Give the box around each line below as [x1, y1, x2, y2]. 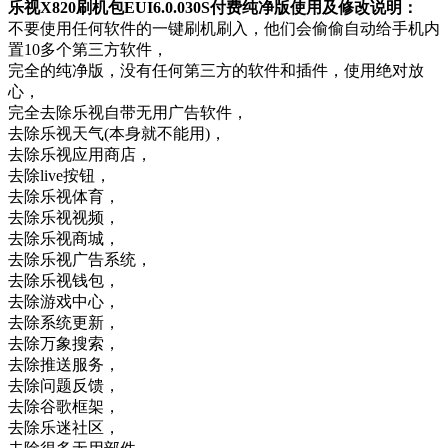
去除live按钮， [8, 166, 111, 184]
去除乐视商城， [8, 229, 120, 247]
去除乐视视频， [8, 208, 120, 226]
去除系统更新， [8, 313, 120, 331]
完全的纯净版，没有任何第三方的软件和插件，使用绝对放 [8, 61, 424, 79]
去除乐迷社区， [8, 418, 120, 436]
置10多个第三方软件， [8, 40, 168, 58]
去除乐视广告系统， [8, 250, 152, 268]
